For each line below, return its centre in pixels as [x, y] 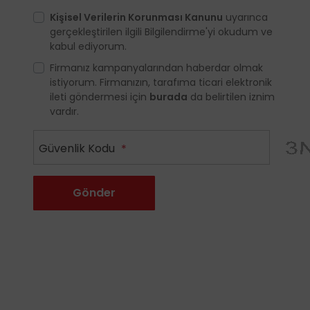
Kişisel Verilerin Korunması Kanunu [136, 18]
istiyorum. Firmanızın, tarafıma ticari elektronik [161, 83]
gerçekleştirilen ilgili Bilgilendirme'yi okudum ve [161, 32]
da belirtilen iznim [231, 97]
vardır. [64, 112]
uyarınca [245, 18]
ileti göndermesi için [100, 97]
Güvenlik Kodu [78, 149]
